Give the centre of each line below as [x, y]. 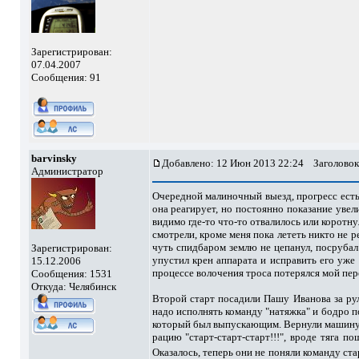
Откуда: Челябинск [73, 286]
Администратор [67, 171]
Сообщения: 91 [66, 77]
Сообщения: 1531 [71, 274]
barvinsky [54, 158]
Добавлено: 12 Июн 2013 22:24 [232, 163]
